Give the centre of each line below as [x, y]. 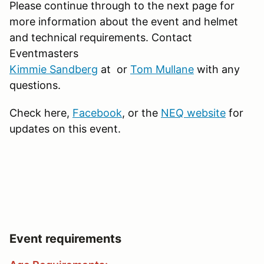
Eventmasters [44, 53]
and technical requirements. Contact [101, 37]
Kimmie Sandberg [54, 69]
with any [217, 69]
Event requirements [65, 238]
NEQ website [193, 113]
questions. [37, 85]
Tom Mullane [162, 69]
